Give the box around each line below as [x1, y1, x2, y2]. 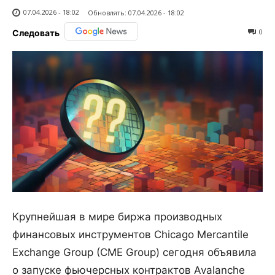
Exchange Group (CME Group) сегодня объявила [12, 246, 257, 258]
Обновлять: [88, 7, 126, 17]
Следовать [12, 28, 60, 39]
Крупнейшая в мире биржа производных [12, 210, 222, 223]
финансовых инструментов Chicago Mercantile [12, 228, 249, 241]
